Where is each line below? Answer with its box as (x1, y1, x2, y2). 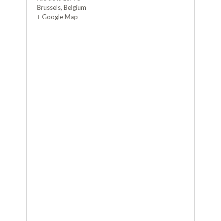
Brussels (37, 3, 61, 11)
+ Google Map (37, 12, 78, 21)
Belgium (63, 3, 86, 11)
